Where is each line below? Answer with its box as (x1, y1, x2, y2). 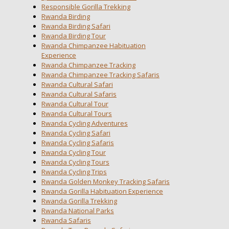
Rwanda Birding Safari (41, 21, 110, 31)
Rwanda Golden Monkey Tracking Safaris (41, 176, 170, 186)
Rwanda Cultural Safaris (41, 89, 117, 99)
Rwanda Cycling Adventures (41, 118, 128, 128)
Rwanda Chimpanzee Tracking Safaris (41, 70, 159, 79)
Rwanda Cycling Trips (41, 167, 107, 176)
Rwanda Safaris (41, 215, 91, 225)
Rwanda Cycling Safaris (41, 138, 114, 147)
